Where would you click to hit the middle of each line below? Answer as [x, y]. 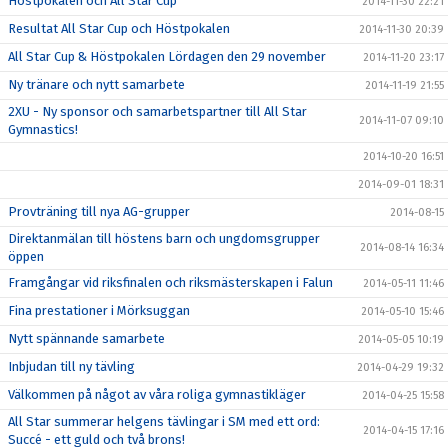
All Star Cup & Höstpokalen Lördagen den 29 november [167, 56]
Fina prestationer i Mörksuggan [99, 310]
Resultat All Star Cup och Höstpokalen [119, 28]
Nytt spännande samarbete [86, 338]
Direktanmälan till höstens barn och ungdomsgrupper [164, 238]
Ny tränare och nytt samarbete [96, 84]
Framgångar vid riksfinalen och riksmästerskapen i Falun [170, 282]
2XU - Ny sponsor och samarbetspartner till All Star [157, 111]
